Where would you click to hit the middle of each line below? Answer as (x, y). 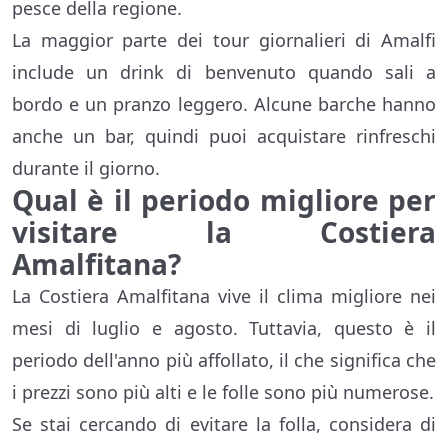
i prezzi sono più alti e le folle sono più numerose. (223, 392)
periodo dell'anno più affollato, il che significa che (224, 360)
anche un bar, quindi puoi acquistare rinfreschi (224, 136)
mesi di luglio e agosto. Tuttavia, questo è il (224, 328)
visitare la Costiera (224, 232)
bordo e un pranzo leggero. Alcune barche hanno (224, 104)
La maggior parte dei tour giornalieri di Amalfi (224, 40)
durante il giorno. (86, 168)
